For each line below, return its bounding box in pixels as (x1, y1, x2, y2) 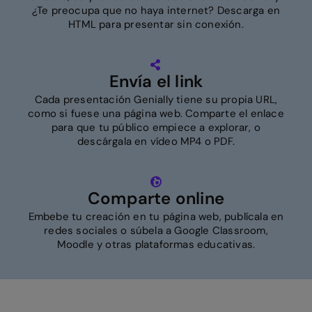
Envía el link (109, 70, 203, 92)
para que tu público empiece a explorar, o (51, 120, 261, 134)
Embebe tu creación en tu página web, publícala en (28, 209, 284, 224)
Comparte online (88, 187, 224, 209)
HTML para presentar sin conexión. (68, 17, 244, 31)
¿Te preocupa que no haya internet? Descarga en (31, 3, 281, 17)
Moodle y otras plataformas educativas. (56, 237, 256, 251)
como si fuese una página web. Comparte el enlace (28, 106, 284, 120)
